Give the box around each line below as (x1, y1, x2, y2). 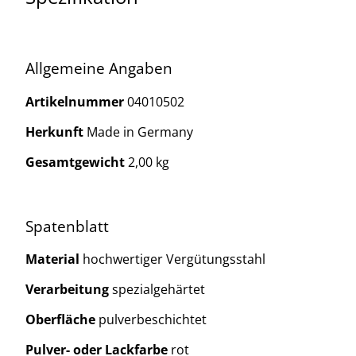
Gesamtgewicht (25, 153, 128, 171)
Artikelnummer (25, 92, 127, 110)
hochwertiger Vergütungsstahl (83, 250, 265, 269)
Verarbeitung (25, 281, 112, 299)
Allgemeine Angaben (25, 58, 172, 79)
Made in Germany (87, 122, 193, 141)
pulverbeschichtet (99, 311, 207, 329)
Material (25, 250, 83, 269)
